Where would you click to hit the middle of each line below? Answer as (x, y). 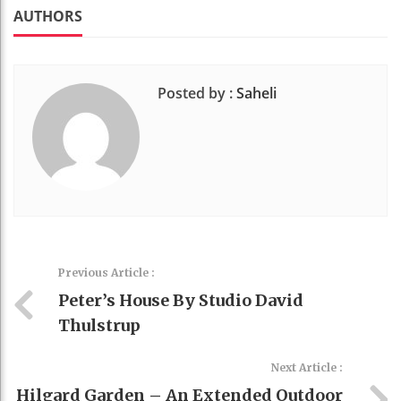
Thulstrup (99, 326)
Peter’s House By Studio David (181, 301)
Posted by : (195, 94)
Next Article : (307, 368)
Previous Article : (107, 273)
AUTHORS (48, 17)
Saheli (256, 94)
